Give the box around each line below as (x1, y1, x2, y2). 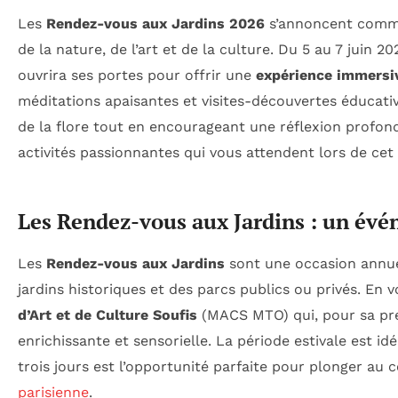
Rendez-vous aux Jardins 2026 (46, 15, 265, 33)
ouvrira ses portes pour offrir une (18, 67, 256, 84)
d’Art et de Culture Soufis (18, 306, 197, 324)
